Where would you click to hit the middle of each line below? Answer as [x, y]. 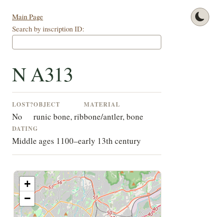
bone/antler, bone [113, 117]
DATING [25, 129]
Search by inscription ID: [48, 29]
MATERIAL [102, 104]
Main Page [27, 17]
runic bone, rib [58, 117]
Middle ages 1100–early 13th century [76, 141]
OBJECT [46, 104]
